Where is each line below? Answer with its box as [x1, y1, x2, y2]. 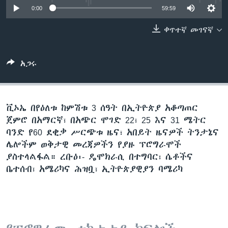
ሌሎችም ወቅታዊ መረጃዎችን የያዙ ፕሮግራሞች [6, 139, 181, 150]
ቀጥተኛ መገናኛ [164, 25, 213, 35]
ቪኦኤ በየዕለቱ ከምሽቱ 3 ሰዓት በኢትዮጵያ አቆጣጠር [6, 102, 198, 113]
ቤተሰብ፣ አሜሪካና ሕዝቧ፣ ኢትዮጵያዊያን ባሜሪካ [6, 163, 183, 174]
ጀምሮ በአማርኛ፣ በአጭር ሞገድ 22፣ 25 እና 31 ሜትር [6, 115, 206, 125]
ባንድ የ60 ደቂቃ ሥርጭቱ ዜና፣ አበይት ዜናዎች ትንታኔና [6, 127, 219, 137]
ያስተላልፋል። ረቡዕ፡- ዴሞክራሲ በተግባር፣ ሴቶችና [6, 151, 193, 162]
